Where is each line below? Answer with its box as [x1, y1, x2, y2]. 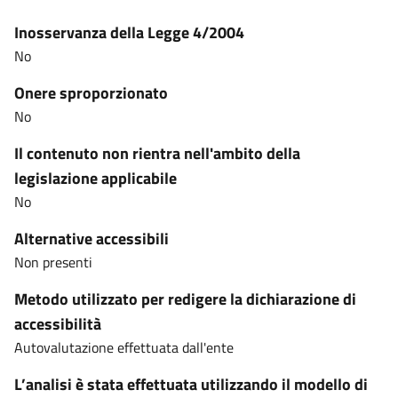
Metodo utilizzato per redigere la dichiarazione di [14, 287, 356, 311]
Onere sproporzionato [14, 81, 168, 105]
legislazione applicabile [14, 166, 177, 190]
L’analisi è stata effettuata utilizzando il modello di [14, 372, 368, 396]
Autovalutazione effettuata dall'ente [14, 337, 234, 358]
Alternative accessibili [14, 227, 169, 251]
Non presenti [14, 251, 92, 273]
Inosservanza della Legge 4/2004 [14, 20, 244, 44]
